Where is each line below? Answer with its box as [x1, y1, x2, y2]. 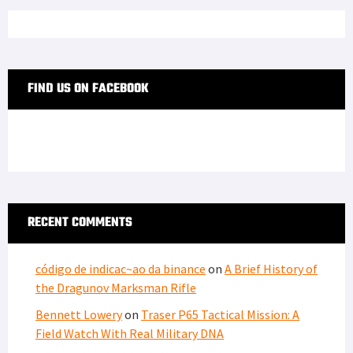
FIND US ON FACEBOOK [28, 78, 149, 99]
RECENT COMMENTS [28, 212, 132, 233]
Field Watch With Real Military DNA [35, 325, 224, 341]
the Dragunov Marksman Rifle [35, 279, 196, 295]
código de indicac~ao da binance [35, 260, 206, 277]
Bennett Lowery [35, 306, 122, 322]
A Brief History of [225, 260, 318, 277]
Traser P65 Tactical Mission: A [141, 306, 299, 322]
